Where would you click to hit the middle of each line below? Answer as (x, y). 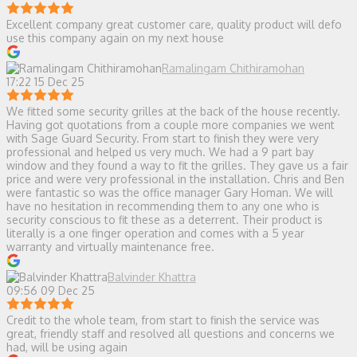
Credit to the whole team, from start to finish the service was (163, 320)
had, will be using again (67, 347)
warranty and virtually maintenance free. (110, 246)
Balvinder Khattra (152, 277)
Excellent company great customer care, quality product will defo (174, 24)
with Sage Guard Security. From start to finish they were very (163, 138)
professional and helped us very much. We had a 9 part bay (160, 151)
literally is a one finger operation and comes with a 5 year (155, 233)
